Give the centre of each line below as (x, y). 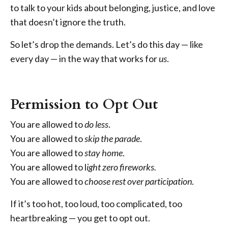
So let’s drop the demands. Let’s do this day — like (107, 45)
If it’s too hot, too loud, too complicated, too (96, 204)
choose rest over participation (138, 181)
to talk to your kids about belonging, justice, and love (113, 8)
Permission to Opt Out (84, 105)
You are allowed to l (48, 167)
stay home (104, 153)
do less (96, 124)
